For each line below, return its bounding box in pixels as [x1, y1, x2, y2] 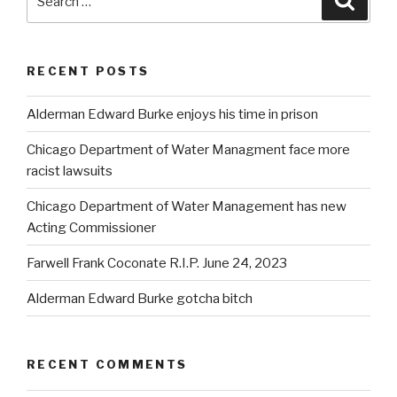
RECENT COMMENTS [27, 357, 188, 372]
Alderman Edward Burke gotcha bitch [27, 290, 253, 307]
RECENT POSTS [27, 63, 150, 78]
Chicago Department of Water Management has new [27, 198, 346, 214]
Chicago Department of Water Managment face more [27, 141, 350, 158]
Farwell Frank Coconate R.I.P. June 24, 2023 [27, 254, 287, 271]
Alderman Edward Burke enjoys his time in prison [27, 105, 318, 122]
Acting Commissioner [27, 219, 156, 236]
